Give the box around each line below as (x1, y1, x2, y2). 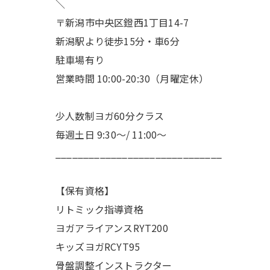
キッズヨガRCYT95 (55, 239, 140, 254)
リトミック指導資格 (55, 202, 143, 216)
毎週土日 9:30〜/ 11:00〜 (55, 127, 167, 142)
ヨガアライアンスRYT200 (55, 221, 168, 235)
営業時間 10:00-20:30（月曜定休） (55, 71, 209, 86)
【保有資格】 (55, 183, 115, 198)
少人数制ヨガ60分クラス (55, 108, 165, 123)
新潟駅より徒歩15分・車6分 (55, 34, 180, 48)
